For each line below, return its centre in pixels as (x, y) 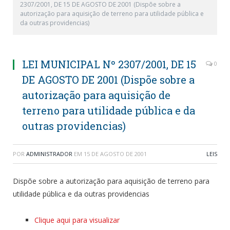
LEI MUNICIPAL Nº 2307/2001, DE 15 (109, 64)
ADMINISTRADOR (49, 154)
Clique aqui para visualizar (77, 220)
